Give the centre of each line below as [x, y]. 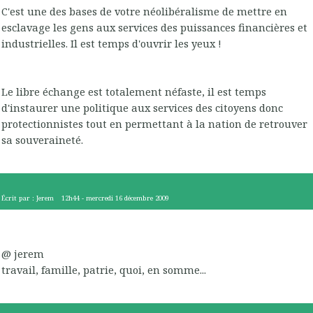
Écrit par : [19, 198]
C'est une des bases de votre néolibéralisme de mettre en [144, 12]
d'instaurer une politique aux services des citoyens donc [142, 108]
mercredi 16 [104, 198]
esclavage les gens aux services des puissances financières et [154, 28]
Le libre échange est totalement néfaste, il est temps [134, 92]
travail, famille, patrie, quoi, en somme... [104, 270]
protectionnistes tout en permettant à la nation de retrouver [154, 124]
